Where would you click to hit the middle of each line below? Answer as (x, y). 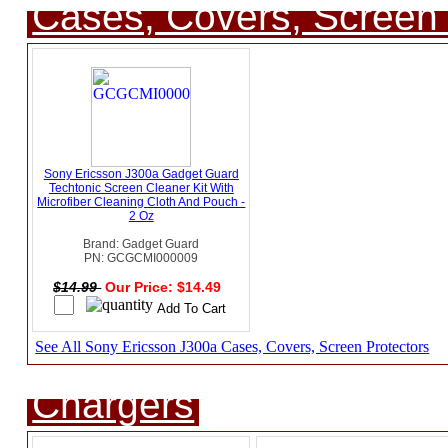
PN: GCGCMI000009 (141, 258)
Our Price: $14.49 (165, 287)
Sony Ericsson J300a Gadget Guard (141, 174)
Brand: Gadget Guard (141, 244)
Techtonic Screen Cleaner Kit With (141, 188)
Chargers (113, 405)
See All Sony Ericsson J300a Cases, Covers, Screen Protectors (232, 347)
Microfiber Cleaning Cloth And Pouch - (141, 202)
